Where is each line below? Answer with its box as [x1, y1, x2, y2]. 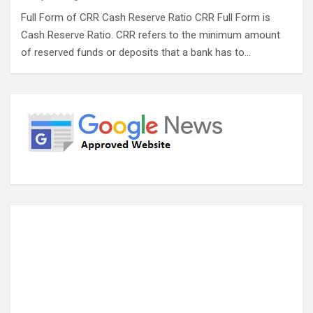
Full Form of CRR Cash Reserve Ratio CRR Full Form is [21, 11, 270, 24]
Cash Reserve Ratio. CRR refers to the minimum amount [21, 29, 280, 41]
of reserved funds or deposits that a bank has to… [21, 46, 251, 59]
